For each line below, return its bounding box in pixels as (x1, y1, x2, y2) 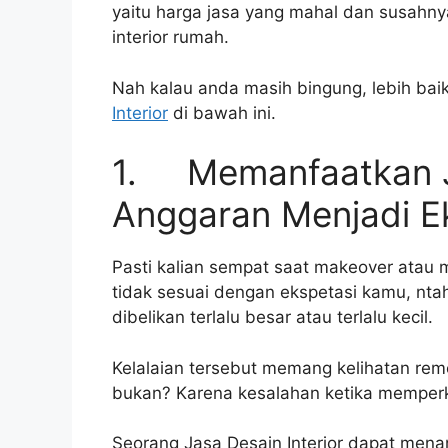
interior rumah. (112, 27, 229, 48)
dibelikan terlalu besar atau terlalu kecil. (112, 307, 433, 328)
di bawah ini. (168, 102, 276, 123)
